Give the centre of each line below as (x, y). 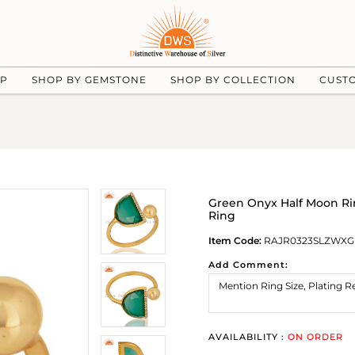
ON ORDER (315, 337)
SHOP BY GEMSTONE (89, 79)
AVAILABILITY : (248, 337)
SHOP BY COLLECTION (233, 79)
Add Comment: (248, 265)
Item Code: (235, 240)
